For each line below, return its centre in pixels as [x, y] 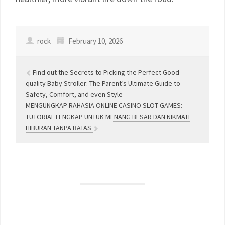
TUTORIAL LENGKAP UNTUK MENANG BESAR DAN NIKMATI [108, 117]
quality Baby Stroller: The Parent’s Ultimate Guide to [103, 83]
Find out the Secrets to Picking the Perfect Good [106, 72]
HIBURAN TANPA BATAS [59, 128]
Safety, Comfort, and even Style [74, 94]
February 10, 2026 [95, 41]
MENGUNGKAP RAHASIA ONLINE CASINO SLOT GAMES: [104, 105]
